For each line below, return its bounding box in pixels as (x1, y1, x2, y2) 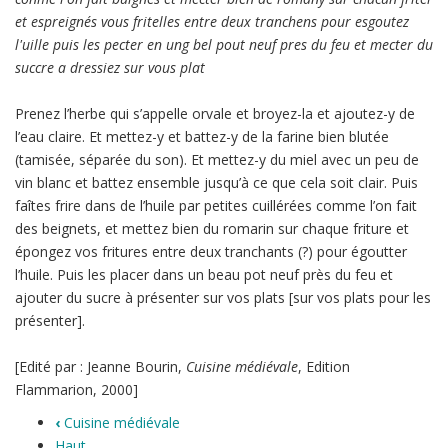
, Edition (298, 357, 350, 376)
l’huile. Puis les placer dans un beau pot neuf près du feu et (15, 265, 393, 284)
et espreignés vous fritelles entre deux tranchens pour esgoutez (15, 12, 409, 31)
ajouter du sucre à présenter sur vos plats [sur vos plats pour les (15, 288, 431, 307)
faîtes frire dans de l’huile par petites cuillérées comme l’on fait (15, 196, 417, 215)
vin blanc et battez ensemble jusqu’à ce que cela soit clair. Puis (15, 173, 418, 192)
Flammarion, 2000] (15, 380, 138, 399)
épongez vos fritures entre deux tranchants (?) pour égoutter (15, 242, 407, 261)
